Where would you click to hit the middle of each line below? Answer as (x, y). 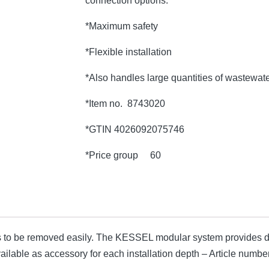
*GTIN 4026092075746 (134, 130)
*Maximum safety (121, 26)
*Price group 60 (123, 156)
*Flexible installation (128, 52)
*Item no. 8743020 (125, 104)
